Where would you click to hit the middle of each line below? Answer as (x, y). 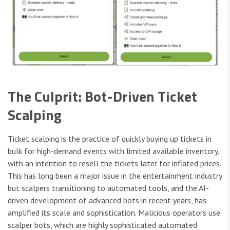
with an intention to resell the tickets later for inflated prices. (114, 163)
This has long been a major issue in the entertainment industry (115, 175)
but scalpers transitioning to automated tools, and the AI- (108, 188)
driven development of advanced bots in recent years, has (107, 200)
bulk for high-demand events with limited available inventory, (113, 151)
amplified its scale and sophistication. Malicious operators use (114, 212)
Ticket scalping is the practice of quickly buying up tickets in (110, 138)
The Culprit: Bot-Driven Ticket (102, 96)
